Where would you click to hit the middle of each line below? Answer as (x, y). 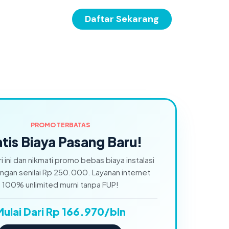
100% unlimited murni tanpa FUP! (60, 184)
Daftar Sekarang (122, 19)
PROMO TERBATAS (60, 125)
